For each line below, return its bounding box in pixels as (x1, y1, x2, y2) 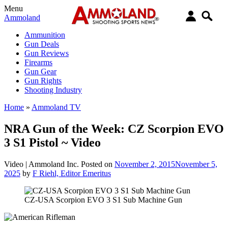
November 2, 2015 (115, 159, 175, 168)
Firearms (24, 58, 52, 67)
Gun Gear (24, 67, 56, 76)
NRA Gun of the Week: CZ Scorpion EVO (4, 122, 224, 135)
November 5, (175, 159, 217, 168)
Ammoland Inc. (28, 159, 79, 168)
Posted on (81, 159, 115, 168)
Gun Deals (24, 40, 59, 48)
